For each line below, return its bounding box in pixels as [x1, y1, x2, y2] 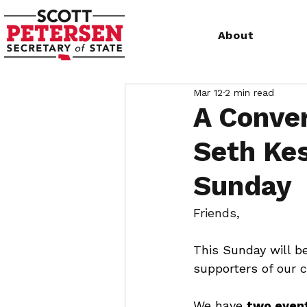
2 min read [225, 86, 274, 98]
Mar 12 [193, 86, 223, 98]
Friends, [193, 206, 244, 220]
